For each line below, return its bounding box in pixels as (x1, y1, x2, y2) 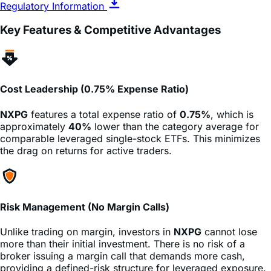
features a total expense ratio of (28, 83, 180, 96)
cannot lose (201, 201, 257, 214)
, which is (211, 83, 253, 96)
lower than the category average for (91, 96, 259, 108)
